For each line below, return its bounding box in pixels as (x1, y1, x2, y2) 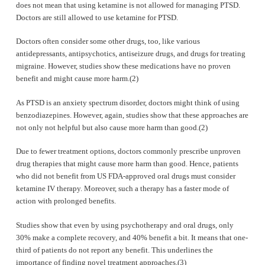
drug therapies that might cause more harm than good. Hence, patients (15, 159, 238, 169)
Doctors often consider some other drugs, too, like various (15, 37, 200, 46)
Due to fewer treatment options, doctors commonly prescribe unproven (15, 147, 241, 156)
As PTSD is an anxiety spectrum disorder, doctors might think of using (15, 98, 240, 107)
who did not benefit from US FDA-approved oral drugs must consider (15, 172, 235, 181)
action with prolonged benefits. (15, 196, 116, 206)
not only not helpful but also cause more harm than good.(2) (15, 122, 208, 132)
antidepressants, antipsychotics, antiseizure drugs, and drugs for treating (15, 49, 245, 59)
